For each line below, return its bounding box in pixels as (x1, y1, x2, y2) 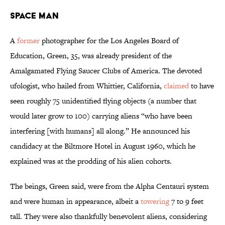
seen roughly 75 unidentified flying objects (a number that (10, 95, 196, 106)
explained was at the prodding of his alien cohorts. (10, 156, 172, 167)
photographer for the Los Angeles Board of (40, 35, 179, 46)
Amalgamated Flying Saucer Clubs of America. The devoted (10, 65, 202, 76)
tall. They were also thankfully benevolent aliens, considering (10, 211, 207, 222)
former (17, 35, 40, 46)
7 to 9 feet (169, 196, 203, 207)
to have (189, 80, 214, 91)
